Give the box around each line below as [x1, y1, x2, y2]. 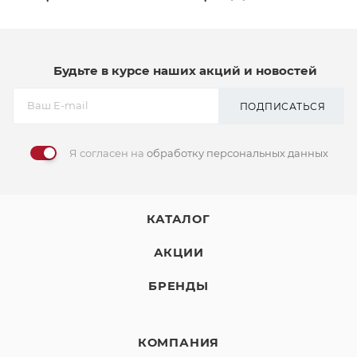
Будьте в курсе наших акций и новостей [53, 63, 317, 78]
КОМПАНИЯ [137, 335, 220, 350]
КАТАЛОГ [147, 212, 210, 226]
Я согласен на [69, 147, 147, 159]
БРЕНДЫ [148, 279, 209, 293]
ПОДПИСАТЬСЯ [239, 100, 325, 112]
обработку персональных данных [146, 147, 328, 159]
